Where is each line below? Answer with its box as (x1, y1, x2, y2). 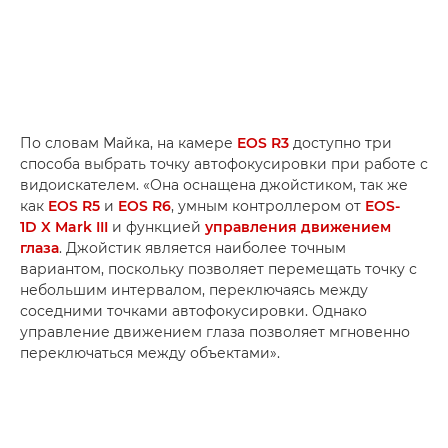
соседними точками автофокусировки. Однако (20, 301, 367, 320)
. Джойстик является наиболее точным (59, 238, 346, 257)
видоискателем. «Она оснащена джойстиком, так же (20, 175, 408, 194)
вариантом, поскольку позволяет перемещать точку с (20, 259, 417, 278)
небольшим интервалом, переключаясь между (20, 280, 368, 299)
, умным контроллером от (171, 196, 365, 215)
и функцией (108, 217, 205, 236)
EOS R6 (118, 196, 171, 215)
